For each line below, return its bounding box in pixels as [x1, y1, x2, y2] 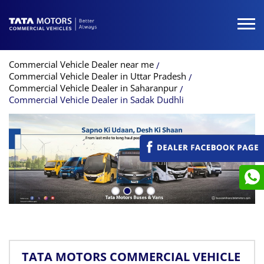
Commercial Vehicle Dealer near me [9, 58, 154, 70]
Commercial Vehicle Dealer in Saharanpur [9, 81, 177, 94]
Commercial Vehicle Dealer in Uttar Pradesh [9, 70, 186, 82]
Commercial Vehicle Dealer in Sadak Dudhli [9, 93, 184, 105]
